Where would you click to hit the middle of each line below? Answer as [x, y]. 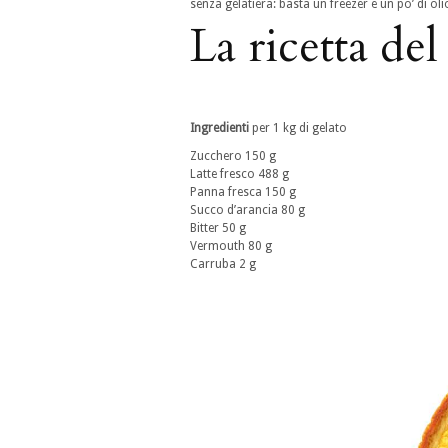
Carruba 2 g [223, 263]
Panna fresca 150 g [243, 191]
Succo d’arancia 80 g [247, 209]
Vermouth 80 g [231, 245]
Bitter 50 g [218, 227]
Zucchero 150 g [233, 155]
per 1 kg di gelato [298, 127]
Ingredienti [219, 127]
